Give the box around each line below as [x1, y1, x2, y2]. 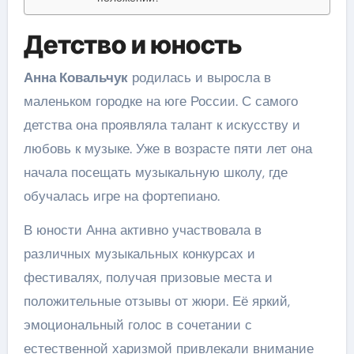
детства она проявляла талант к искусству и [23, 116, 300, 134]
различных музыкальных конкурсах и [23, 245, 255, 262]
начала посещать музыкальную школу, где [23, 164, 288, 181]
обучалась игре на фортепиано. [23, 187, 220, 205]
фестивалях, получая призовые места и [23, 269, 273, 286]
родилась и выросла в [127, 69, 271, 86]
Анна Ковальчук [23, 69, 128, 86]
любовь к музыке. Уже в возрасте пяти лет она [23, 140, 312, 157]
